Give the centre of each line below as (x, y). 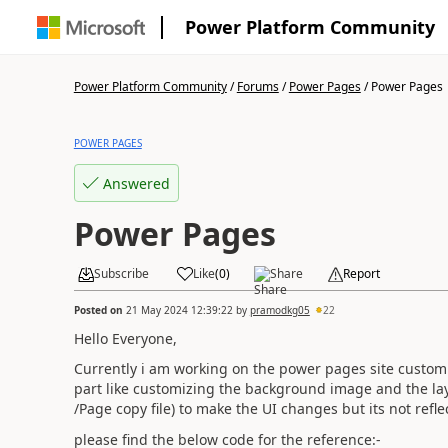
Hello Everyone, (125, 338)
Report (361, 273)
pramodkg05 (279, 309)
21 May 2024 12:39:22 (179, 309)
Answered (136, 183)
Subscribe (121, 273)
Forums (257, 86)
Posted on (99, 309)
